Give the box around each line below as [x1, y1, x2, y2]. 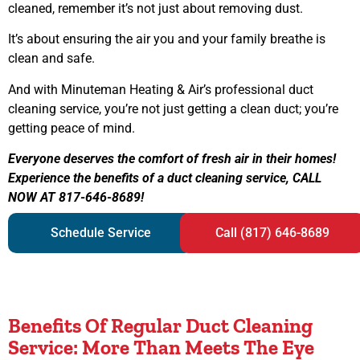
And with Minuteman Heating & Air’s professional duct [8, 81, 313, 97]
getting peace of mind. [8, 120, 135, 136]
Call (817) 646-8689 [215, 224, 329, 240]
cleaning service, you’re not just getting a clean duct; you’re [8, 100, 338, 117]
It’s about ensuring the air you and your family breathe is [8, 31, 325, 47]
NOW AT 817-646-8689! [8, 190, 144, 206]
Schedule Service [50, 224, 151, 240]
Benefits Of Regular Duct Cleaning [8, 313, 313, 337]
